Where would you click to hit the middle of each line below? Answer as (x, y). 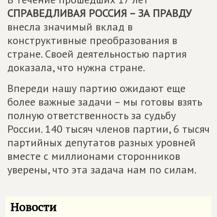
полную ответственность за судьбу (92, 115)
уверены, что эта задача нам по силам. (102, 169)
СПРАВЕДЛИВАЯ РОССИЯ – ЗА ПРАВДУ (99, 13)
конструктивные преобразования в (92, 40)
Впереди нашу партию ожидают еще (96, 88)
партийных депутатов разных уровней (101, 142)
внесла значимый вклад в (70, 26)
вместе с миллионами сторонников (94, 156)
